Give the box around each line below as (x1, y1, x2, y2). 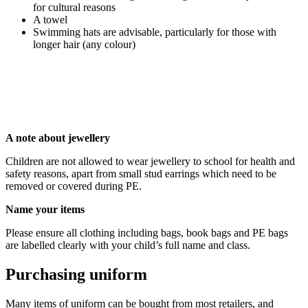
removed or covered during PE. (5, 179, 142, 192)
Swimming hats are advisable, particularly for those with (33, 25, 276, 38)
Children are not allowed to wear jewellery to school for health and (5, 155, 295, 167)
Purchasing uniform (5, 265, 147, 283)
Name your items (5, 203, 85, 215)
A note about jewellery (5, 131, 110, 144)
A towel (33, 13, 67, 25)
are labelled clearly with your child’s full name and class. (5, 239, 250, 251)
